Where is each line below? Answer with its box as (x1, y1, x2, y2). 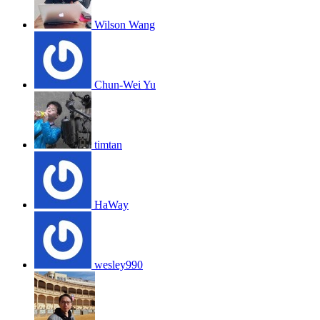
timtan (94, 138, 122, 151)
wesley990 (94, 258, 143, 271)
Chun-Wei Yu (94, 78, 156, 91)
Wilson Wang (94, 18, 155, 31)
